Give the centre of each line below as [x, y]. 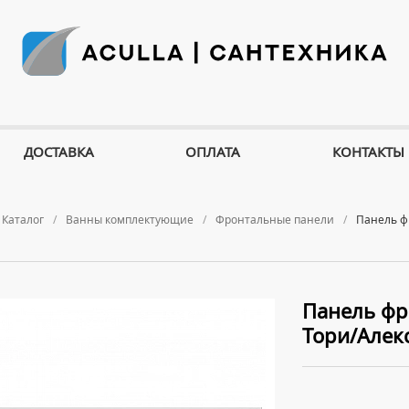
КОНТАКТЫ [369, 152]
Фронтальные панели [275, 220]
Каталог [23, 220]
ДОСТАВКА [58, 152]
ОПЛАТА [213, 152]
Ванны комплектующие [130, 220]
